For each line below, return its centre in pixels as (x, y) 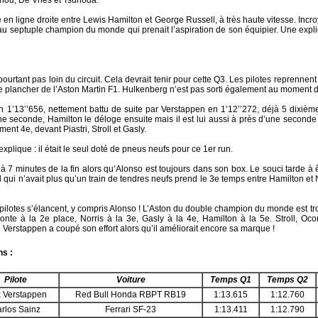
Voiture (131, 280)
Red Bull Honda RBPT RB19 (131, 295)
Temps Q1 (231, 280)
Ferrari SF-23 (131, 309)
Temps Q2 (287, 280)
